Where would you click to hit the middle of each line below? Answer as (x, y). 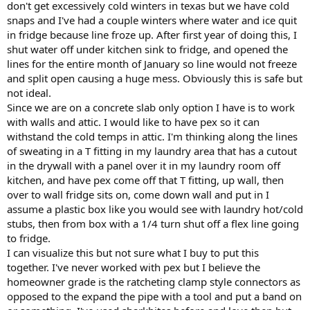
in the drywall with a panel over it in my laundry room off (144, 165)
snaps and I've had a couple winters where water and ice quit (152, 20)
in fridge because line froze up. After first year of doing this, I (152, 34)
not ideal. (29, 92)
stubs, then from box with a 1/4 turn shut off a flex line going (153, 223)
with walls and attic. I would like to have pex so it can (133, 121)
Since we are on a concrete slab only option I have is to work (151, 107)
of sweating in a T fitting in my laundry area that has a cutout (152, 151)
